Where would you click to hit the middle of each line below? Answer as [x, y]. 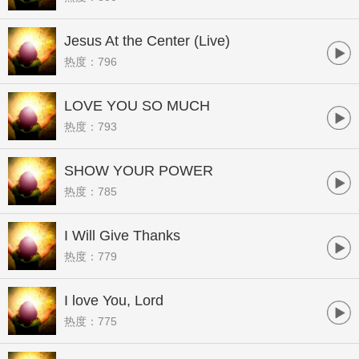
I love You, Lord [114, 301]
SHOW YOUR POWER [139, 171]
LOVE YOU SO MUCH [137, 106]
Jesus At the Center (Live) [147, 41]
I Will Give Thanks [122, 236]
